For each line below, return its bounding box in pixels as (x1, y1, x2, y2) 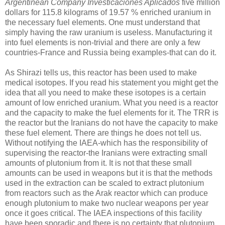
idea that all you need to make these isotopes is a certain (5, 88, 206, 97)
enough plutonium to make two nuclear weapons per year (5, 199, 208, 208)
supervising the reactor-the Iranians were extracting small (5, 149, 207, 158)
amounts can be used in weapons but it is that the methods (5, 169, 212, 178)
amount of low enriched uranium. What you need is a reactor (5, 98, 218, 107)
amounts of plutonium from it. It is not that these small (5, 159, 192, 168)
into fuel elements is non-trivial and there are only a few (5, 38, 200, 47)
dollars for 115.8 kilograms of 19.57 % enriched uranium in (5, 8, 211, 17)
